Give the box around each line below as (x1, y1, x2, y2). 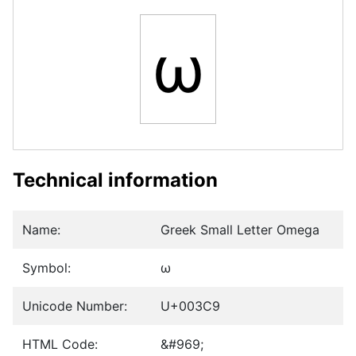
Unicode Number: (22, 298, 127, 315)
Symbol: (22, 260, 71, 277)
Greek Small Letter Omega (161, 222, 319, 238)
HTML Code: (22, 336, 98, 353)
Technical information (13, 168, 218, 192)
